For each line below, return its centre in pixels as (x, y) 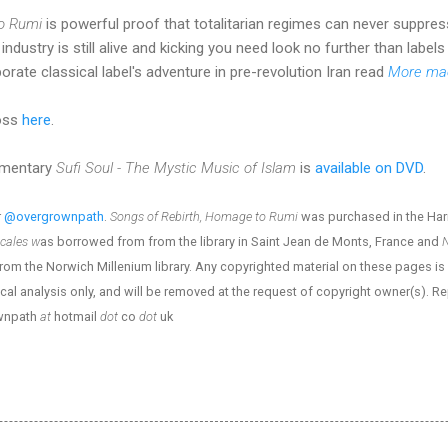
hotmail (75, 316)
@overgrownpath (54, 216)
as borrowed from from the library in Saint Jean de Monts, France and (241, 241)
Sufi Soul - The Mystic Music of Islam (176, 167)
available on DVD (369, 167)
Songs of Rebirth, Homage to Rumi (204, 216)
